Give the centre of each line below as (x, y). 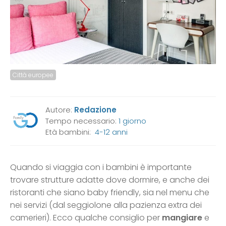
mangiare (182, 217)
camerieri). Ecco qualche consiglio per (86, 217)
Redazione (95, 109)
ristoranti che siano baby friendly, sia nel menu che (110, 192)
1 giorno (132, 121)
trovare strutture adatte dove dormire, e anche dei (110, 180)
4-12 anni (111, 132)
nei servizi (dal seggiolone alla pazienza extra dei (106, 205)
